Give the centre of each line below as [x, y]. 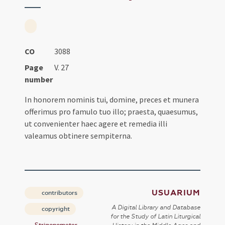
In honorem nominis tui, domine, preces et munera [112, 100]
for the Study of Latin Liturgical [155, 217]
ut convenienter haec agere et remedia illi [96, 124]
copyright [55, 209]
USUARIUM [176, 193]
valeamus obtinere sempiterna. [79, 136]
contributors [59, 193]
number [39, 80]
